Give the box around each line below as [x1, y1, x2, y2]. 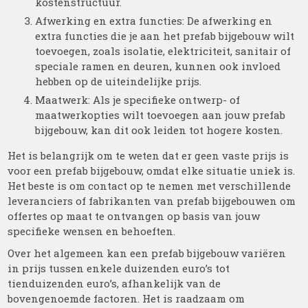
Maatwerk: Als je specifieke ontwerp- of [35, 93, 241, 107]
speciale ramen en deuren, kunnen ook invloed [35, 59, 281, 73]
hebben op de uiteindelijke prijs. [35, 74, 202, 88]
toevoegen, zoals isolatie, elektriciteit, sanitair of [35, 44, 291, 58]
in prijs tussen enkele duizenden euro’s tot [8, 261, 230, 275]
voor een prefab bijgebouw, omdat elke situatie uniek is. [8, 164, 296, 177]
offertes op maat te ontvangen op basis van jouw [8, 209, 261, 223]
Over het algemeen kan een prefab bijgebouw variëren [8, 246, 287, 260]
